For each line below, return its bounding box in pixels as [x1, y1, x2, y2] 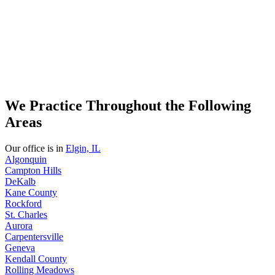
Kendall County [5, 254, 67, 265]
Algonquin [5, 154, 47, 165]
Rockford [5, 198, 42, 209]
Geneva [5, 242, 35, 254]
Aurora [5, 220, 33, 231]
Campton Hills [5, 165, 61, 176]
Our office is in [5, 143, 66, 154]
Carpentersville [5, 231, 63, 242]
